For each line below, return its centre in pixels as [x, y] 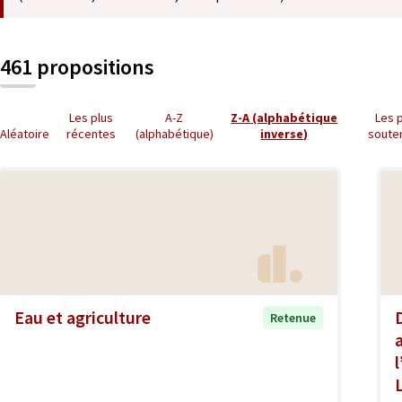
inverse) [284, 134]
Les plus [91, 118]
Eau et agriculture [83, 317]
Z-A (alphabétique [284, 118]
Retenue [293, 317]
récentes [91, 134]
